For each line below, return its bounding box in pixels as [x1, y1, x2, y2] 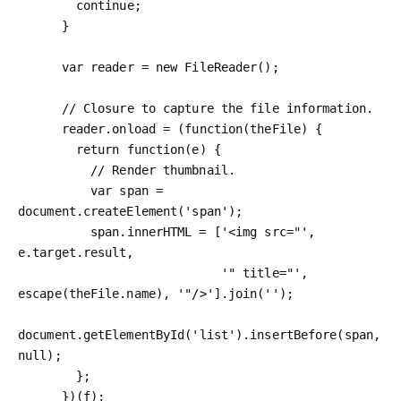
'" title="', [18, 265, 221, 280]
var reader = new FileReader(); [18, 59, 62, 74]
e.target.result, [18, 244, 134, 260]
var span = [18, 183, 90, 198]
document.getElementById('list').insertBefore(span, [18, 327, 381, 342]
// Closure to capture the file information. [18, 100, 62, 115]
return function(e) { [18, 141, 76, 157]
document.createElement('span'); [18, 203, 243, 218]
